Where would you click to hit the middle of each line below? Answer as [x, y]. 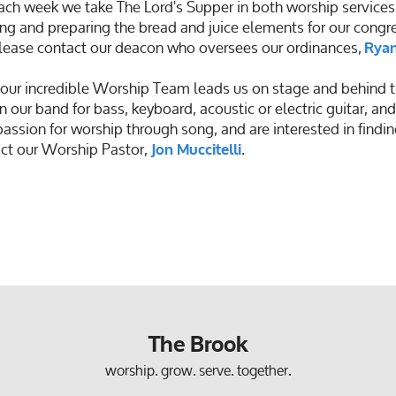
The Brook [198, 345]
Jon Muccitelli [196, 150]
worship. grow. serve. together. [198, 370]
